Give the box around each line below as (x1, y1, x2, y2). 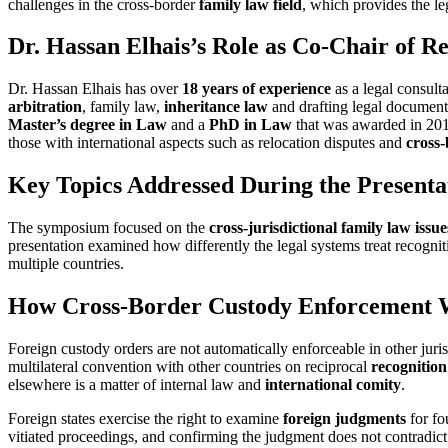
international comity (265, 375, 401, 393)
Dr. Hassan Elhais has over (8, 80, 182, 98)
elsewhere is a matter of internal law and (8, 375, 265, 393)
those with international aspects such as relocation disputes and (8, 134, 406, 152)
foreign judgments (283, 409, 406, 427)
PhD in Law (209, 116, 292, 134)
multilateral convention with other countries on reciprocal (8, 357, 371, 375)
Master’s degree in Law (8, 116, 167, 134)
